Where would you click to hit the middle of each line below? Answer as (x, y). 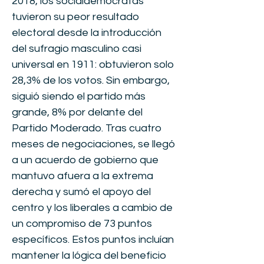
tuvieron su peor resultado (75, 17)
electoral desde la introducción (87, 33)
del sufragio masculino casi (77, 49)
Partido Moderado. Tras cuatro (87, 128)
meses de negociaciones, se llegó (93, 144)
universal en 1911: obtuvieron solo (93, 65)
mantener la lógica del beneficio (89, 255)
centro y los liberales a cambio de (92, 208)
